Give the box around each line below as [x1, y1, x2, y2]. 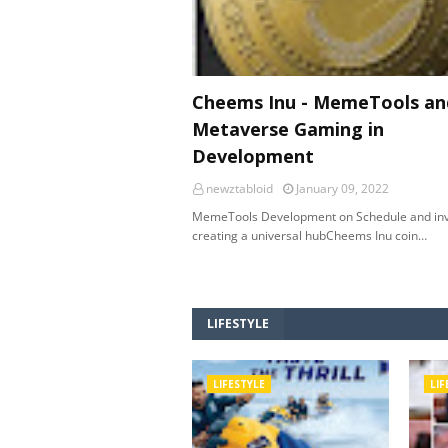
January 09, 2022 [296, 180, 389, 197]
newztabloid [206, 180, 273, 197]
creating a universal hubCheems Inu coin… [192, 227, 427, 244]
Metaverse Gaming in [192, 117, 384, 141]
